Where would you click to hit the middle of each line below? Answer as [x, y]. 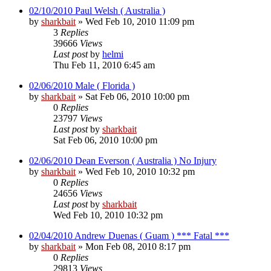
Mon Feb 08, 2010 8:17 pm [138, 246]
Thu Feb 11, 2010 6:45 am [104, 65]
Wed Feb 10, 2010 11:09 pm [140, 21]
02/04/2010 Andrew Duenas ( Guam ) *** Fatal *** [129, 235]
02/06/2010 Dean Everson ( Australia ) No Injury [123, 160]
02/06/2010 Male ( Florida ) [82, 85]
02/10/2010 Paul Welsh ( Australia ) [97, 10]
